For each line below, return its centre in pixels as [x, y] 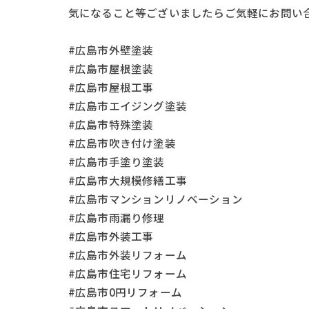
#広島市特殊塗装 [111, 124]
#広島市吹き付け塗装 [122, 143]
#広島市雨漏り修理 [116, 218]
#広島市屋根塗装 [111, 69]
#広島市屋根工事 [111, 87]
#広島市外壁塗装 [111, 50]
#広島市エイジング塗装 [128, 106]
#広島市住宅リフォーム [128, 273]
